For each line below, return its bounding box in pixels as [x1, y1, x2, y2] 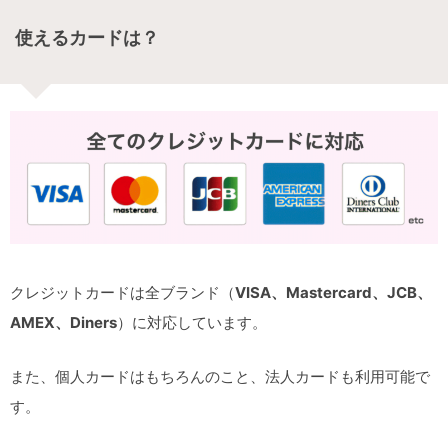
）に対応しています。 [117, 312, 267, 332]
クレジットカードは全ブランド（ [10, 282, 235, 302]
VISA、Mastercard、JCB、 [235, 282, 432, 302]
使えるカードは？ [15, 27, 159, 49]
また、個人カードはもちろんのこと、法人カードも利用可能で [10, 366, 430, 386]
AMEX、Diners [10, 312, 117, 332]
